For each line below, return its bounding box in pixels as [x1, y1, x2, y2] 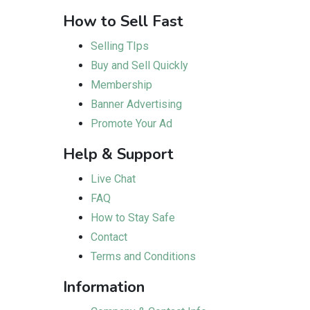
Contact [91, 230, 127, 244]
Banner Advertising [91, 98, 182, 111]
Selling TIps [91, 39, 149, 53]
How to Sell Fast [63, 11, 183, 32]
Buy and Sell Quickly [91, 59, 188, 72]
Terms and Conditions [91, 250, 196, 263]
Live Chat [91, 172, 136, 185]
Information [63, 277, 145, 298]
